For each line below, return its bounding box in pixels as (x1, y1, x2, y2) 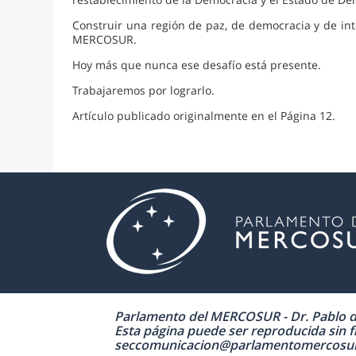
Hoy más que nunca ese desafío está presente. (72, 56, 322, 72)
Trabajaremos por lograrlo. (72, 82, 215, 98)
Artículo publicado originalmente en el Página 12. (72, 107, 336, 123)
